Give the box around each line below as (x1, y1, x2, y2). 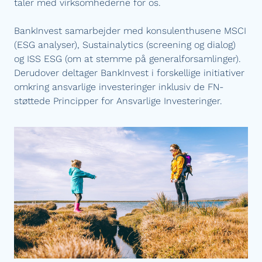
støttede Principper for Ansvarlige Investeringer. (14, 95, 222, 106)
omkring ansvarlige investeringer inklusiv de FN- (14, 81, 223, 92)
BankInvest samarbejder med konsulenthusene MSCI (14, 25, 246, 36)
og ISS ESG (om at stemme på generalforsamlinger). (14, 53, 241, 64)
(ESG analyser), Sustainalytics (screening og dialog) (14, 39, 236, 50)
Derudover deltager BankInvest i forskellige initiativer (14, 67, 244, 78)
